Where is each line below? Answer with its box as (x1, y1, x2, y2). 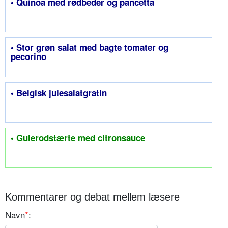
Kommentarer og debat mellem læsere (5, 191, 180, 203)
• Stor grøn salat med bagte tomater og (11, 41, 168, 53)
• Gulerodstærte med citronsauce (11, 131, 145, 144)
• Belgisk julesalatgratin (11, 86, 107, 99)
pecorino (11, 50, 46, 63)
